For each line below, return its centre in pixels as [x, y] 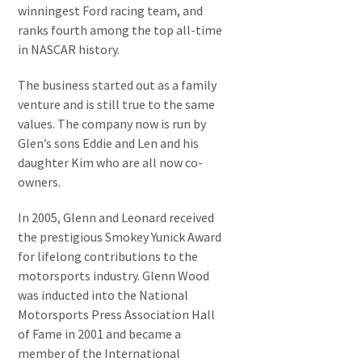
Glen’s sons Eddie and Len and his [109, 143]
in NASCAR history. [69, 49]
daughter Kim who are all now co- [111, 162]
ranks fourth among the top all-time [120, 30]
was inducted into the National [103, 295]
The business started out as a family [118, 85]
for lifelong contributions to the [108, 256]
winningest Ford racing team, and [111, 11]
